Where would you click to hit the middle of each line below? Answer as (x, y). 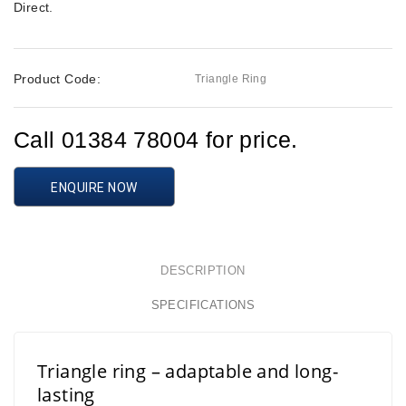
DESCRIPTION (203, 271)
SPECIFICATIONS (203, 305)
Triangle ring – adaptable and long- (188, 372)
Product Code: (58, 79)
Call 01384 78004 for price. (156, 140)
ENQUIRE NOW (94, 188)
